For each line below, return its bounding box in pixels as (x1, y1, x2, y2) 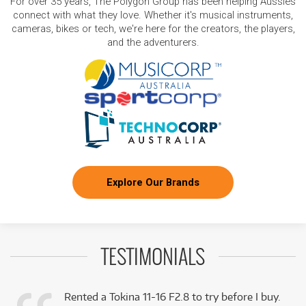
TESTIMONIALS (101, 247, 205, 270)
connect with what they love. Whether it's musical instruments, (13, 9, 293, 21)
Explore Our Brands (107, 176, 199, 189)
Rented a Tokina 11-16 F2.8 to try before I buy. (64, 290, 281, 304)
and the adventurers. (107, 36, 199, 48)
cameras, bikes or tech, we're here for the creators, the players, (11, 23, 295, 35)
